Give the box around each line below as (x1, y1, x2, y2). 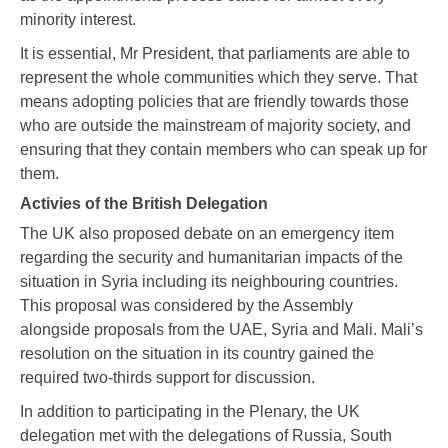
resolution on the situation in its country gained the (20, 345, 374, 363)
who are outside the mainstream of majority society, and (20, 117, 411, 135)
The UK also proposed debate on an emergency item (20, 225, 394, 243)
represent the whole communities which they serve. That (20, 69, 417, 87)
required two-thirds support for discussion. (20, 369, 315, 387)
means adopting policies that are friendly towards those (20, 93, 409, 111)
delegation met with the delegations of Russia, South (20, 427, 392, 445)
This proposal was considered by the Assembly (20, 297, 353, 315)
